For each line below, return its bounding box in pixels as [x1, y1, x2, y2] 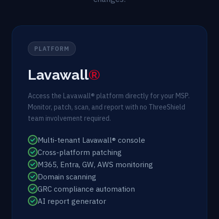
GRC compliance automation [38, 183, 135, 194]
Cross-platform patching [38, 147, 122, 157]
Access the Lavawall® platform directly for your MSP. [28, 91, 190, 100]
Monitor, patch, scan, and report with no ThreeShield [28, 102, 185, 111]
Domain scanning [38, 171, 96, 181]
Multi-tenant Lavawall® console [38, 134, 145, 145]
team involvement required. [28, 113, 111, 123]
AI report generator [38, 196, 106, 206]
